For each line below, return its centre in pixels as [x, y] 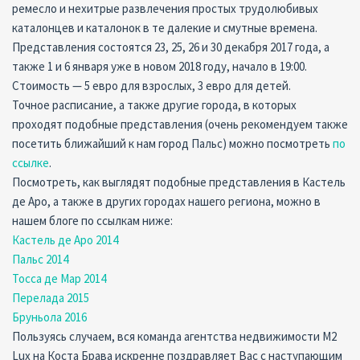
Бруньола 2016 [49, 317]
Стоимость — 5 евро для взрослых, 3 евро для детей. [151, 86]
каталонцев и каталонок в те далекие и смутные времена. [165, 28]
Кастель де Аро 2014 [65, 240]
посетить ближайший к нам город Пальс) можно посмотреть [172, 143]
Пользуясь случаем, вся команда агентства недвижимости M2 [174, 336]
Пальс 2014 [40, 259]
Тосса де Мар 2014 [59, 278]
